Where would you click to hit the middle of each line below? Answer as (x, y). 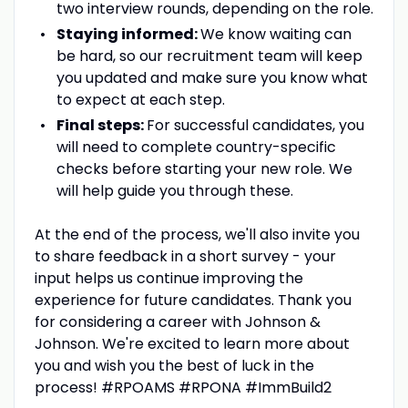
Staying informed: (128, 34)
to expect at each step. (140, 99)
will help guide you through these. (174, 190)
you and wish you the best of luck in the (174, 365)
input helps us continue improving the (168, 278)
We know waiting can (275, 34)
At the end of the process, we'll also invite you (197, 234)
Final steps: (101, 125)
